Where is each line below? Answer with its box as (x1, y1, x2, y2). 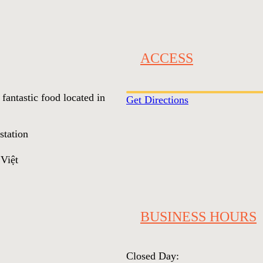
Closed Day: (126, 249, 179, 262)
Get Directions (126, 94, 188, 106)
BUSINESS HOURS (140, 208, 257, 224)
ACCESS (140, 50, 193, 66)
